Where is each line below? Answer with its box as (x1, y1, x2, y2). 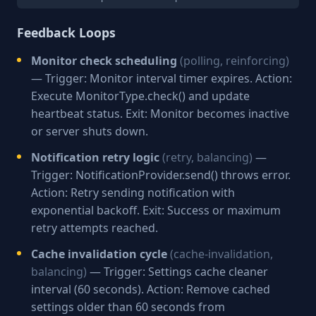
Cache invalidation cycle (31, 246, 167, 262)
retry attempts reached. (31, 220, 158, 236)
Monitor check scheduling (31, 53, 177, 68)
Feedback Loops (17, 24, 116, 41)
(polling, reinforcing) (180, 53, 289, 68)
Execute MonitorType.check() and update (31, 88, 250, 104)
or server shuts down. (31, 123, 148, 139)
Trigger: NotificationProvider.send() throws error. (31, 167, 291, 183)
